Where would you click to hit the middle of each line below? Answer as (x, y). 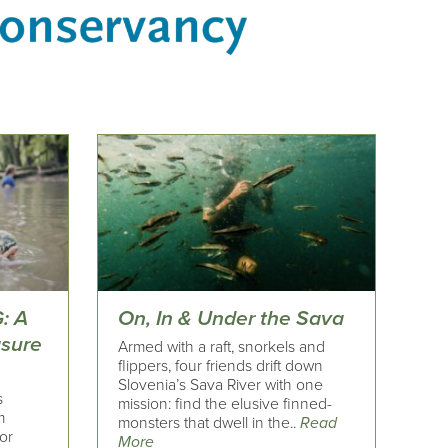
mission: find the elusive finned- (225, 403)
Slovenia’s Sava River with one (221, 384)
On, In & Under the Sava (231, 319)
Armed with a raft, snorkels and (222, 346)
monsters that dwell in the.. (209, 422)
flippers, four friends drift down (221, 365)
